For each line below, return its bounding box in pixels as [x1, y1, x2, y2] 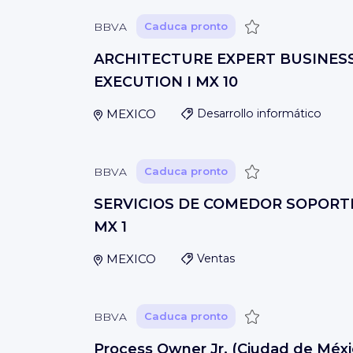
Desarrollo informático [196, 106, 321, 121]
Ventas [196, 251, 235, 266]
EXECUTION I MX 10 [94, 73, 238, 91]
